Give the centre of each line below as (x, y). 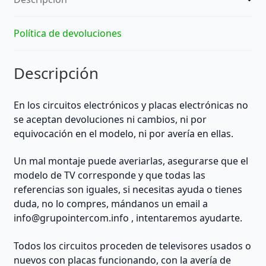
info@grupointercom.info (71, 218)
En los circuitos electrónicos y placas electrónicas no (131, 105)
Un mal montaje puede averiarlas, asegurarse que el (131, 161)
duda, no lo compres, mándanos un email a (110, 204)
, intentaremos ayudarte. (185, 218)
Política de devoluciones (67, 34)
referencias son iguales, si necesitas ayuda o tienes (128, 190)
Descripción (56, 73)
